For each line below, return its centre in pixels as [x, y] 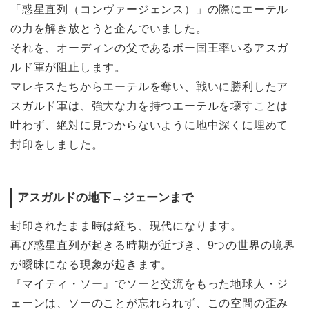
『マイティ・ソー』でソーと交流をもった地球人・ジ [150, 283]
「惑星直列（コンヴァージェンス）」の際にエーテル [150, 9]
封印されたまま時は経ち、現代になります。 [126, 226]
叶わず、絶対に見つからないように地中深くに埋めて [150, 125]
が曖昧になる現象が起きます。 [92, 264]
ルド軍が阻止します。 [68, 67]
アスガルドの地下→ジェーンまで [105, 197]
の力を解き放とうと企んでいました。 [109, 28]
